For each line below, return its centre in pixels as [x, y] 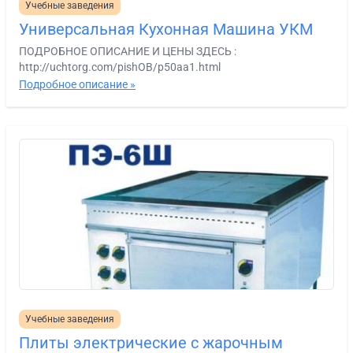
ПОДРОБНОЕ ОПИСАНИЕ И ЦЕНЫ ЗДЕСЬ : [128, 51]
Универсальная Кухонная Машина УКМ [166, 29]
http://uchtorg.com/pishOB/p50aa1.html [120, 67]
